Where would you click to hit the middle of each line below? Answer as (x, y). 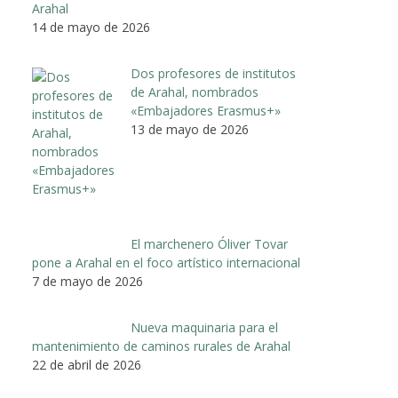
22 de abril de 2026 (87, 365)
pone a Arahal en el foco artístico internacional (166, 263)
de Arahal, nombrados (194, 92)
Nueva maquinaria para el (204, 328)
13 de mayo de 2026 (189, 129)
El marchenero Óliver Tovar (209, 244)
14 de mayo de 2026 (91, 27)
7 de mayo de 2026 (88, 282)
